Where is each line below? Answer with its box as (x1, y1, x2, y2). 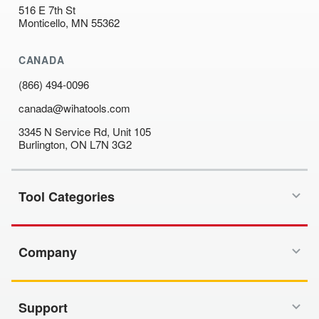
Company (19, 243, 77, 262)
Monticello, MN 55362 (19, 14, 120, 30)
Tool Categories (19, 187, 115, 206)
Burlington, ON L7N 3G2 (19, 137, 132, 152)
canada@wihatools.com (19, 100, 130, 116)
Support (19, 298, 68, 318)
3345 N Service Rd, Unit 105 (19, 124, 151, 140)
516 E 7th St (19, 1, 75, 17)
